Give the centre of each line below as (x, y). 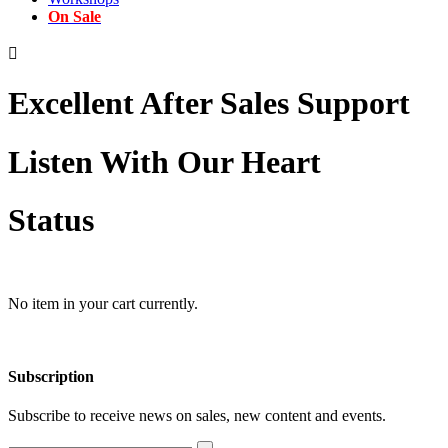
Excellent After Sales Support (209, 103)
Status (51, 220)
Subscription (51, 376)
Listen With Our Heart (164, 161)
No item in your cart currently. (103, 303)
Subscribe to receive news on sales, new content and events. (197, 416)
